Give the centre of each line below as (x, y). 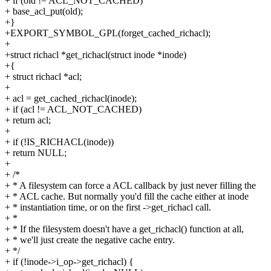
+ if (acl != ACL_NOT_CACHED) (73, 109)
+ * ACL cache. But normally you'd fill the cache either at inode (127, 197)
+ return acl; (28, 120)
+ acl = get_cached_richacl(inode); (71, 99)
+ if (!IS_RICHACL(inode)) (59, 142)
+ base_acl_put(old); (44, 11)
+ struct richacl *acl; (43, 77)
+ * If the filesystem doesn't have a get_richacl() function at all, (124, 229)
